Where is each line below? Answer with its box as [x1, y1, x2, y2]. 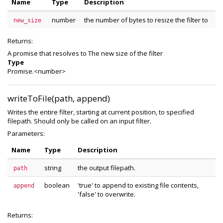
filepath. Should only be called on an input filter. [7, 116, 151, 125]
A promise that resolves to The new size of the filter [7, 49, 163, 58]
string [44, 163, 61, 172]
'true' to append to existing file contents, [78, 181, 199, 190]
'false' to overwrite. [78, 190, 135, 199]
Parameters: [7, 129, 45, 138]
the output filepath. [78, 163, 135, 172]
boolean [44, 181, 70, 190]
